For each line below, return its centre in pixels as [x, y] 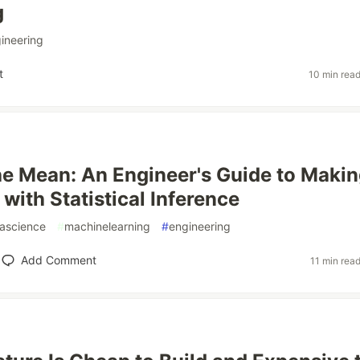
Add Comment [58, 260]
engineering [200, 226]
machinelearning [107, 226]
